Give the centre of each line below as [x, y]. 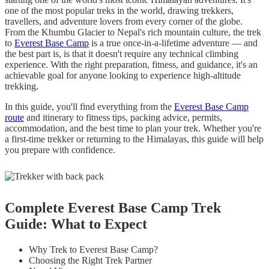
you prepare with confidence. [60, 150]
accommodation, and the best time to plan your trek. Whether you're [133, 128]
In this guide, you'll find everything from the [89, 107]
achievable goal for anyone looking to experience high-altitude [123, 75]
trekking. [22, 86]
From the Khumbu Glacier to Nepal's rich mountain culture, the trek [133, 32]
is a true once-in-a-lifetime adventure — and [173, 43]
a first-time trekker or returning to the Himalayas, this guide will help [134, 139]
